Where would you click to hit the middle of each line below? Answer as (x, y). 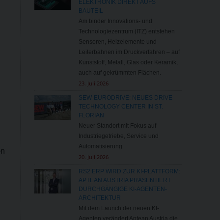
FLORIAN (91, 116)
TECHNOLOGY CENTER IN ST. (121, 107)
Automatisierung (100, 147)
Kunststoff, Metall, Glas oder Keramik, (128, 63)
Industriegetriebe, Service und (118, 136)
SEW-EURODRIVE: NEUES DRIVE (125, 98)
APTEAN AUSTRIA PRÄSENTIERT (124, 180)
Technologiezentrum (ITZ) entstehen (126, 32)
